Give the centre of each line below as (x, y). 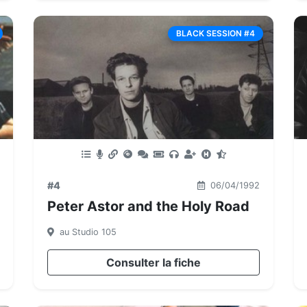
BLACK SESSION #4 (216, 33)
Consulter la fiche (153, 262)
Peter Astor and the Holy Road (148, 206)
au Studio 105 (87, 232)
